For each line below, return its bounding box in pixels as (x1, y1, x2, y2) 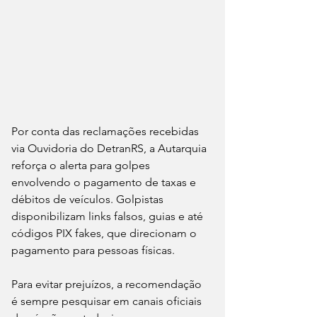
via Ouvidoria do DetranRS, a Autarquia (11, 141, 209, 155)
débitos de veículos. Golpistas (11, 192, 166, 206)
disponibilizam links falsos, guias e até (11, 209, 206, 223)
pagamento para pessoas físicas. (11, 243, 178, 257)
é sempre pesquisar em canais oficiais (11, 294, 204, 308)
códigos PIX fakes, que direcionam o (11, 226, 200, 240)
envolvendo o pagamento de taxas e (11, 175, 199, 189)
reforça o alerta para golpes (11, 158, 153, 172)
